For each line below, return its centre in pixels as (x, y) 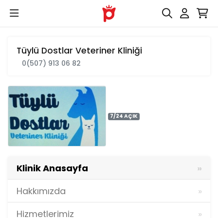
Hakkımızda (41, 191)
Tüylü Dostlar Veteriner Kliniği (79, 50)
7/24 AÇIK (124, 116)
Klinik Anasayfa (52, 168)
